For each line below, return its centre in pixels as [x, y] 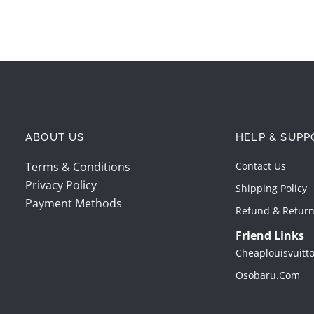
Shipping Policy [271, 189]
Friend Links [270, 236]
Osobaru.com [268, 275]
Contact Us [261, 166]
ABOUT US [55, 138]
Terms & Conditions [78, 167]
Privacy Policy [61, 185]
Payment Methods [74, 204]
